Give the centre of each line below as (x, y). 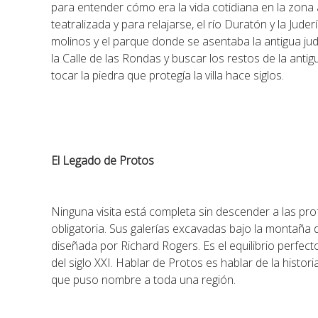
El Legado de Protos (103, 160)
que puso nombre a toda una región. (144, 280)
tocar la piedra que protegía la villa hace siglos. (168, 75)
